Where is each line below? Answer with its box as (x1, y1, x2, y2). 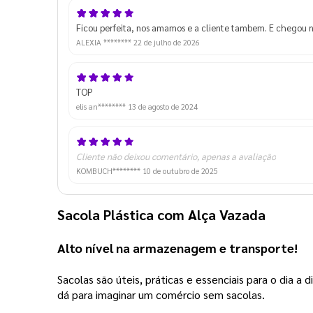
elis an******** (76, 101, 128, 112)
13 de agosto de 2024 (128, 101, 198, 112)
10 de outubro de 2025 (143, 165, 218, 176)
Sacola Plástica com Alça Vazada (57, 205, 265, 224)
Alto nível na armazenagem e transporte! (57, 239, 300, 256)
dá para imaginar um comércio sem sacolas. (57, 286, 265, 302)
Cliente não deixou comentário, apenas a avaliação (76, 150, 276, 162)
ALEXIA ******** (76, 36, 133, 48)
